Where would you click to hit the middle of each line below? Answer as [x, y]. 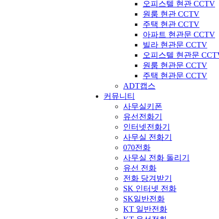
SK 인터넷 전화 [150, 188]
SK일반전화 [144, 198]
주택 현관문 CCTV [175, 75]
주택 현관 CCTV [171, 24]
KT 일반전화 [145, 209]
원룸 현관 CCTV [171, 14]
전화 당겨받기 [148, 178]
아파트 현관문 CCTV [179, 34]
